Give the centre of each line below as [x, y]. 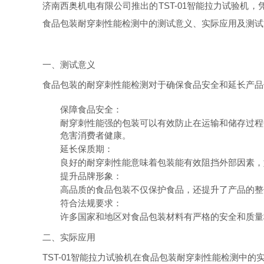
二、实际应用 [69, 237]
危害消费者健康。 [95, 135]
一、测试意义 [69, 65]
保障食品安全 [87, 109]
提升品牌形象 [87, 176]
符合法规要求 [87, 203]
